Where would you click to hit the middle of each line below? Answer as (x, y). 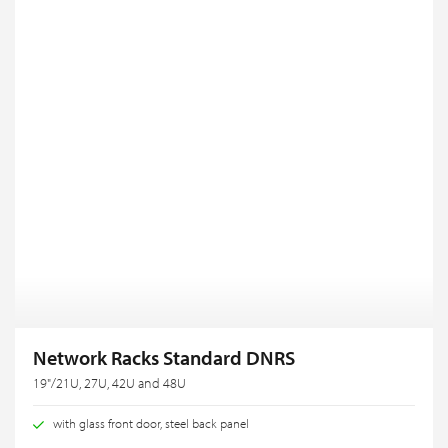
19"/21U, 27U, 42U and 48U (109, 382)
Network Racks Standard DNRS (164, 357)
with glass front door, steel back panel (151, 422)
